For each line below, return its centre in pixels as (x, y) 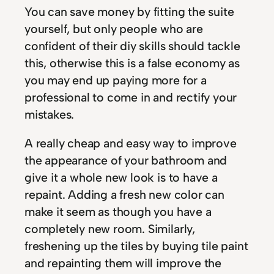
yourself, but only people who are (114, 28)
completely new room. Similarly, (110, 229)
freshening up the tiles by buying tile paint (136, 246)
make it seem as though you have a (118, 212)
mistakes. (50, 114)
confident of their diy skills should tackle (132, 46)
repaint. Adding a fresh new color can (124, 195)
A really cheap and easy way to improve (131, 143)
